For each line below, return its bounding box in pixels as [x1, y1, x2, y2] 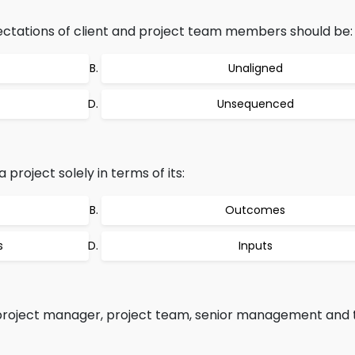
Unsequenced [216, 96, 294, 112]
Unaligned [227, 60, 283, 76]
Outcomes [225, 202, 285, 218]
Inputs [238, 238, 273, 254]
